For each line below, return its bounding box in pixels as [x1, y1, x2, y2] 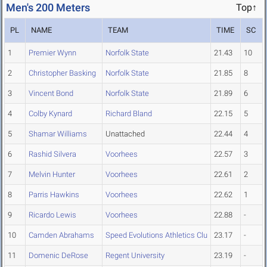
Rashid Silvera [29, 150, 76, 159]
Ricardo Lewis [29, 210, 76, 220]
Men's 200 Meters [6, 1, 90, 14]
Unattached [105, 129, 145, 139]
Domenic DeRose [29, 251, 88, 260]
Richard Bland [105, 109, 152, 119]
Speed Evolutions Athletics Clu [105, 231, 207, 240]
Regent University [105, 251, 164, 260]
